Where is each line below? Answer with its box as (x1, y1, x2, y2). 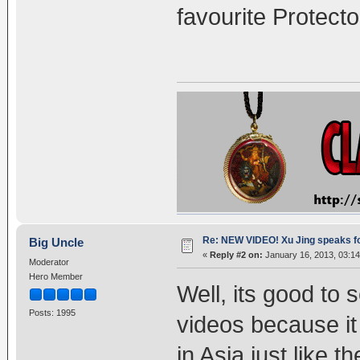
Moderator (28, 256, 69, 267)
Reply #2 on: (209, 249, 263, 260)
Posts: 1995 (28, 307, 76, 317)
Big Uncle (29, 235, 84, 249)
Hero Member (28, 271, 83, 281)
